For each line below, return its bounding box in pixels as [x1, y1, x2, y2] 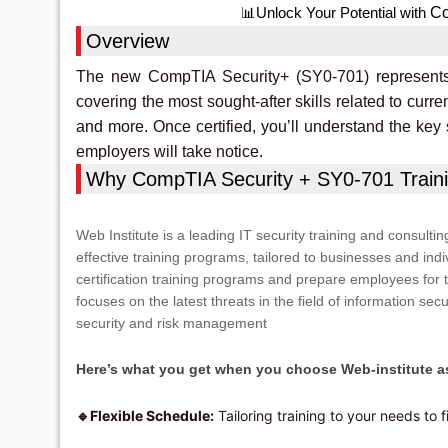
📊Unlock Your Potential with [240, 5, 430, 21]
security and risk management [76, 315, 267, 331]
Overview [86, 30, 169, 52]
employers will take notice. [76, 143, 263, 160]
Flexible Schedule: [90, 407, 214, 424]
